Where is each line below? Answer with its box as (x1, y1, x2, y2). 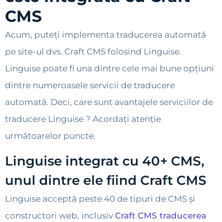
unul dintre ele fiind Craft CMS (5, 172, 206, 188)
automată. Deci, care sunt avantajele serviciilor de (5, 97, 213, 108)
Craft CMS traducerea (115, 210, 206, 221)
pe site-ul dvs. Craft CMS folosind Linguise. (5, 47, 181, 57)
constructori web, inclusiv (5, 210, 115, 221)
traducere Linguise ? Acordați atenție (5, 114, 161, 124)
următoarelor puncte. (5, 131, 96, 141)
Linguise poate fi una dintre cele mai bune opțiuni (5, 63, 214, 74)
